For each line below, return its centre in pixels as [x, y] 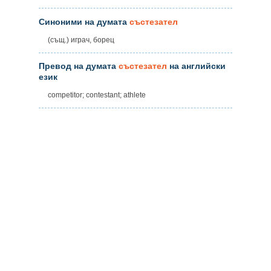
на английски [196, 66]
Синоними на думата [84, 21]
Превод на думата [79, 66]
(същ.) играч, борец [81, 40]
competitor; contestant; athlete [97, 95]
